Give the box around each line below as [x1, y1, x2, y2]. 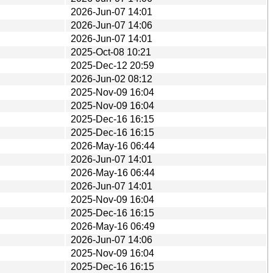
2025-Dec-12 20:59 [71, 60, 154, 71]
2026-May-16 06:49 [71, 221, 155, 232]
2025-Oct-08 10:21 [71, 46, 151, 57]
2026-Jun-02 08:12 [71, 73, 152, 84]
